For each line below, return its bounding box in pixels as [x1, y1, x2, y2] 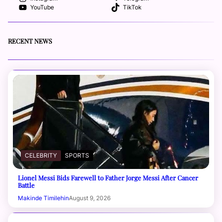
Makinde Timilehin [18, 194, 69, 202]
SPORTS [65, 152, 89, 160]
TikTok [122, 3, 142, 11]
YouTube [30, 3, 54, 11]
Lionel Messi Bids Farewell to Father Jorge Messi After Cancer [18, 173, 198, 182]
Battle [18, 181, 35, 190]
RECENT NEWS [8, 37, 52, 46]
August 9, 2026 [69, 194, 111, 202]
